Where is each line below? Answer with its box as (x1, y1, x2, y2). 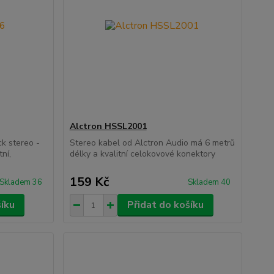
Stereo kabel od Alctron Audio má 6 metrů (69, 137, 235, 149)
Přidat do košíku (127, 198, 204, 212)
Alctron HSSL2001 (69, 120, 147, 132)
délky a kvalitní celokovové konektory (69, 148, 215, 160)
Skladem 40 (187, 177, 232, 188)
